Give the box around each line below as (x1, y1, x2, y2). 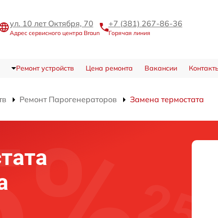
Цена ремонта (85, 64, 133, 73)
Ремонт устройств (16, 64, 74, 73)
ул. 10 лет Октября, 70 (9, 18, 93, 28)
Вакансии (144, 64, 177, 73)
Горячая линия (108, 29, 150, 36)
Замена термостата (130, 94, 204, 104)
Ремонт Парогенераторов (19, 94, 117, 104)
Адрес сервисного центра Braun (9, 29, 100, 36)
